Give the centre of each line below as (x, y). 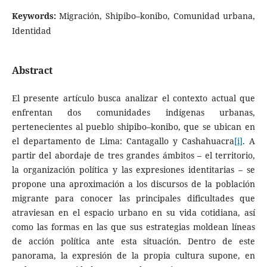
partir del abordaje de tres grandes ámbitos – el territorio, (133, 155)
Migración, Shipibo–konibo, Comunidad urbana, (157, 16)
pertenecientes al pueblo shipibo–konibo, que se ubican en (133, 126)
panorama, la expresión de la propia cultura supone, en (133, 255)
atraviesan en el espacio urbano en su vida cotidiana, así (133, 212)
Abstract (32, 70)
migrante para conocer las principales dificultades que (133, 198)
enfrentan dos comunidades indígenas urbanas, (133, 112)
